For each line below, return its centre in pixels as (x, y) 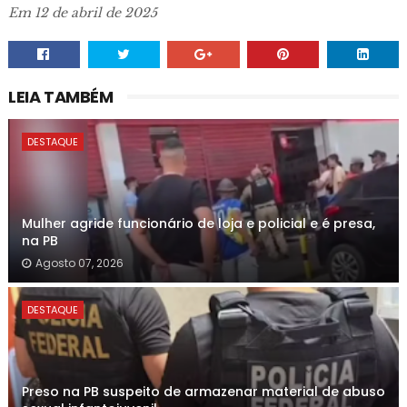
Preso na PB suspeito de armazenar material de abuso (203, 392)
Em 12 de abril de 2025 (82, 13)
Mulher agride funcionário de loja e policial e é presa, (198, 223)
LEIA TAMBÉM (60, 97)
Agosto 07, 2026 (79, 263)
